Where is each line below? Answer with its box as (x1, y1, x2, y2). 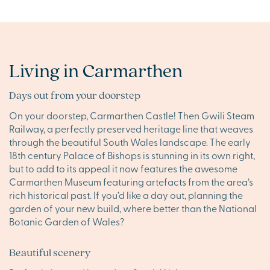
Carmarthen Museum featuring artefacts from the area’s (9, 174, 253, 188)
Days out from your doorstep (9, 87, 140, 102)
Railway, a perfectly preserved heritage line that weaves (9, 121, 253, 135)
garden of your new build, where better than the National (9, 201, 257, 215)
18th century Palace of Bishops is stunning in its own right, (9, 148, 255, 162)
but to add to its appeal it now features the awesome (9, 161, 237, 175)
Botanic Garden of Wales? (9, 214, 124, 228)
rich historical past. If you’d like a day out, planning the (9, 187, 243, 201)
